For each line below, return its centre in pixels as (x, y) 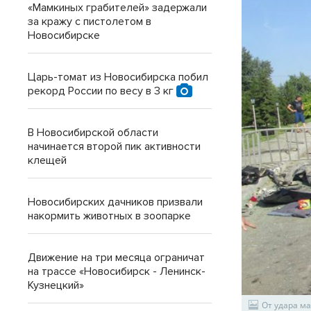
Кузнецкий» (56, 285)
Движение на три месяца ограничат (116, 258)
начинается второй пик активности (114, 146)
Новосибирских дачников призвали (115, 202)
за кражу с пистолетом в (90, 22)
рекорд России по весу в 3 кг (102, 91)
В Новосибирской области (93, 133)
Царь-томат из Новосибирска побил (118, 77)
